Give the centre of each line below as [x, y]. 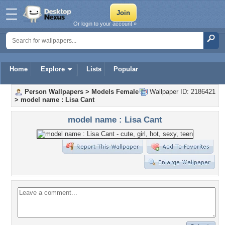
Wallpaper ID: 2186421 [182, 92]
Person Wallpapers [54, 92]
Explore [53, 69]
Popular [126, 69]
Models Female [115, 92]
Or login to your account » [105, 24]
